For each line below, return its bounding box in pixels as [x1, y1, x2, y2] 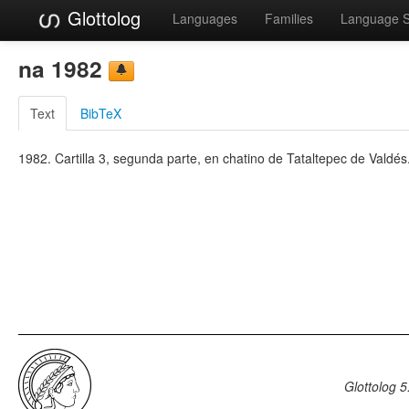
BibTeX [80, 103, 121, 122]
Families [265, 9, 313, 27]
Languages [173, 9, 237, 27]
